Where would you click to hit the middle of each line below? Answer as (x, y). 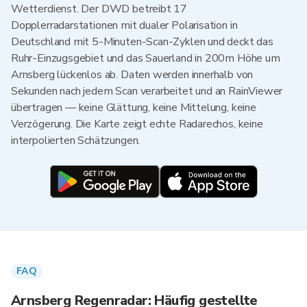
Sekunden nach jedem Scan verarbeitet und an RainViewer (147, 91)
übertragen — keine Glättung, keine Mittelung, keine (134, 108)
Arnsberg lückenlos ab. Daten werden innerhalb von (132, 75)
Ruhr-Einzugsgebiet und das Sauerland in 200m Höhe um (146, 58)
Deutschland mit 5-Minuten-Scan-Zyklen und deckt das (142, 42)
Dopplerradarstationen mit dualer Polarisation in (124, 25)
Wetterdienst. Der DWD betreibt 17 (99, 9)
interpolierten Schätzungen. (76, 140)
